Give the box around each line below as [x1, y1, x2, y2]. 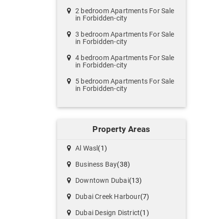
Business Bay [75, 160, 117, 169]
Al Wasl [75, 144, 98, 153]
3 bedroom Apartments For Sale [75, 30, 175, 39]
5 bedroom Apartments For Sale [75, 77, 175, 86]
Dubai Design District [75, 209, 140, 217]
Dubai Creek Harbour [75, 193, 140, 201]
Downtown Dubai [75, 176, 129, 185]
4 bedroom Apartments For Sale [75, 54, 175, 62]
